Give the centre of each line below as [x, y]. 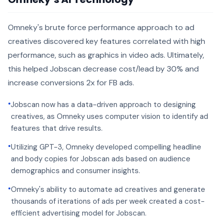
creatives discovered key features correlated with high [107, 41]
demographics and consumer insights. [75, 171]
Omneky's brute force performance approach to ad [101, 27]
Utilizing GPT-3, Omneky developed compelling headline [106, 147]
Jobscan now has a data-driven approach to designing [103, 105]
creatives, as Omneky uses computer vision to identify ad [110, 116]
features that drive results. [57, 128]
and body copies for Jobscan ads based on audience [101, 159]
